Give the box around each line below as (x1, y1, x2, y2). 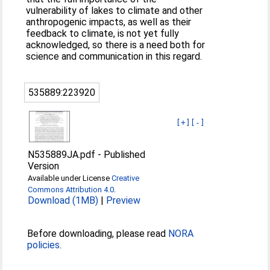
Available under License (28, 173, 112, 183)
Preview (106, 194, 141, 206)
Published (104, 148, 146, 160)
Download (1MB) (28, 194, 99, 206)
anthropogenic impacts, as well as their (26, 16, 192, 28)
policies (27, 239, 60, 251)
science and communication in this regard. (26, 50, 202, 62)
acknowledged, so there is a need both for (26, 39, 206, 51)
